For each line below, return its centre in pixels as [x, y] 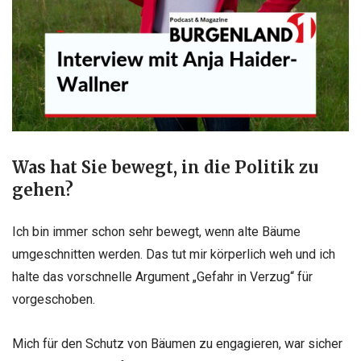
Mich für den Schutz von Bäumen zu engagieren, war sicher [177, 343]
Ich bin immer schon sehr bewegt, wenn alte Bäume [156, 231]
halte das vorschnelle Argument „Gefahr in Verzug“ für [162, 276]
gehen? [43, 190]
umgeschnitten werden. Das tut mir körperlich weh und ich [174, 254]
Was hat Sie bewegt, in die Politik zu [165, 167]
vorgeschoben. [54, 299]
